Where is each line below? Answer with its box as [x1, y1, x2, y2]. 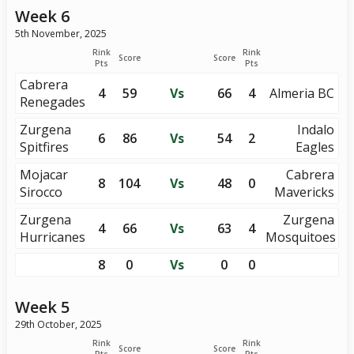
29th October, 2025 [14, 318, 102, 331]
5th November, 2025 [14, 27, 107, 40]
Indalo [297, 121, 335, 138]
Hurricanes [19, 228, 85, 246]
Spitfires [19, 138, 69, 156]
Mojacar [19, 166, 68, 183]
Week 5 [14, 296, 70, 318]
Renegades [19, 93, 85, 111]
